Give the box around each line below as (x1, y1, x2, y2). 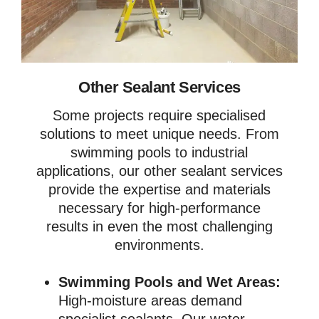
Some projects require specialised (53, 107, 266, 123)
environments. (114, 236, 204, 253)
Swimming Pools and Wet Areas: (58, 273, 281, 290)
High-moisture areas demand (58, 292, 243, 308)
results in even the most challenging (46, 218, 273, 234)
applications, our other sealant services (36, 162, 283, 179)
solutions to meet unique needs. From (39, 125, 279, 142)
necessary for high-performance (58, 199, 261, 216)
